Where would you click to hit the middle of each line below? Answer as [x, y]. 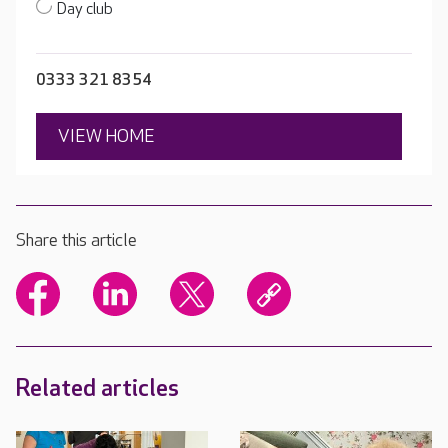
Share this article [76, 240]
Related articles [97, 388]
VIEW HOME [106, 136]
